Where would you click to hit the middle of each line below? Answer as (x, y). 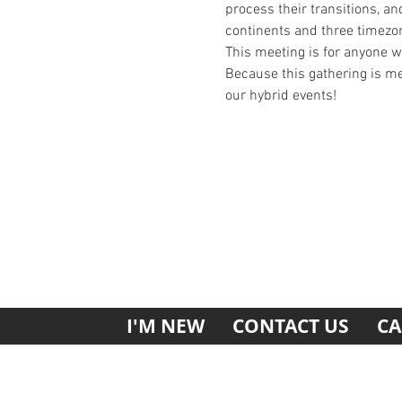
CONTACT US (290, 326)
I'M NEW (165, 326)
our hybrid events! (280, 96)
